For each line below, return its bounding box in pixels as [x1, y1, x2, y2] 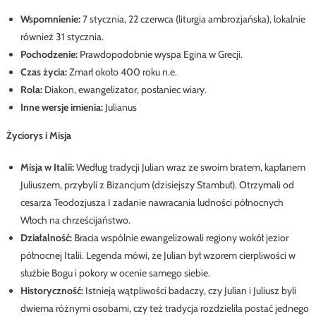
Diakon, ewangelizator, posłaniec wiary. [42, 83, 207, 97]
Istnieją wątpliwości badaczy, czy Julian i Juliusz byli [83, 284, 296, 298]
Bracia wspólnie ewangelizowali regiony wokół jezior [71, 231, 288, 245]
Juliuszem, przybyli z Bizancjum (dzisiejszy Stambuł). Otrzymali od [20, 178, 294, 192]
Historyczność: [20, 284, 83, 298]
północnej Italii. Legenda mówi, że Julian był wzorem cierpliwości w [20, 249, 296, 262]
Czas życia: [20, 66, 67, 79]
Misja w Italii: [20, 161, 74, 174]
